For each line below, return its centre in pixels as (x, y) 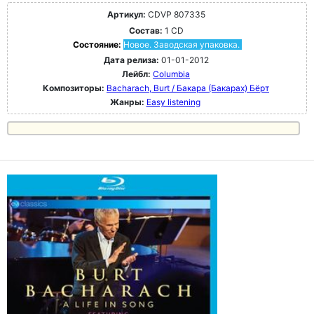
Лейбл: (136, 74)
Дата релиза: (131, 60)
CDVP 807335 (175, 14)
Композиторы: (75, 88)
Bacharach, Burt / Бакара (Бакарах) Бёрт (188, 88)
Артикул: (126, 14)
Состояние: (98, 44)
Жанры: (127, 102)
